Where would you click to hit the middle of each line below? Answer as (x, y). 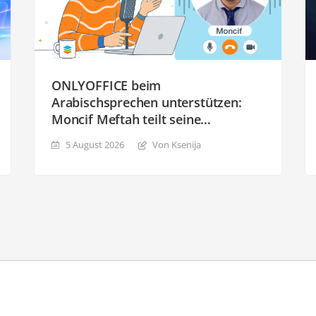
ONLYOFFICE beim (107, 85)
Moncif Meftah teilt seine (126, 119)
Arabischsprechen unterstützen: (147, 102)
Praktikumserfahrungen (123, 136)
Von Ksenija (177, 144)
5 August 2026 (95, 144)
